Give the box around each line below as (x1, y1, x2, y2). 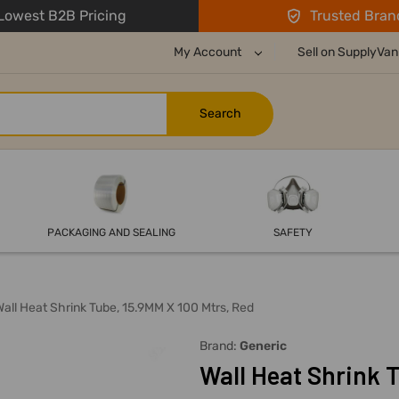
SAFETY (273, 226, 313, 240)
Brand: (199, 338, 240, 354)
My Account (174, 45, 244, 60)
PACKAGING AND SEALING (46, 226, 175, 240)
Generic (240, 338, 287, 354)
